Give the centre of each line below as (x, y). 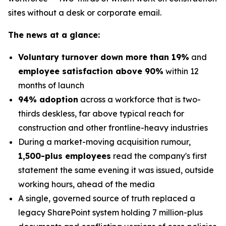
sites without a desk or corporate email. (85, 13)
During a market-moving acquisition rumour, (104, 142)
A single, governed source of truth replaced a (107, 198)
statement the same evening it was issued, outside (116, 170)
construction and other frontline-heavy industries (113, 128)
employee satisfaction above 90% (91, 71)
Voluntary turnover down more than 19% (104, 57)
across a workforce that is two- (139, 99)
